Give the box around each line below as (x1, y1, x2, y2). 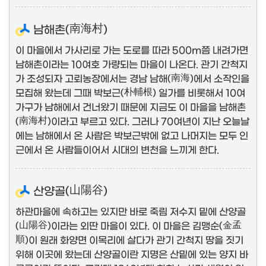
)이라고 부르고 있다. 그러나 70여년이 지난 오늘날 (47, 115, 249, 125)
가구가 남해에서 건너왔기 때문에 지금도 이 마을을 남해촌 (15, 101, 246, 111)
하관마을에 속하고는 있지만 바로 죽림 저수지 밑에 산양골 (15, 205, 246, 216)
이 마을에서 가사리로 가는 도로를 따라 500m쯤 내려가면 (15, 44, 248, 54)
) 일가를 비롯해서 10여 (153, 87, 245, 97)
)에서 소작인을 (190, 72, 249, 83)
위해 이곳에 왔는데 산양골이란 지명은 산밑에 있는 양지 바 (15, 248, 248, 258)
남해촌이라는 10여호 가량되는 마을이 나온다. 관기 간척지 (15, 58, 248, 68)
